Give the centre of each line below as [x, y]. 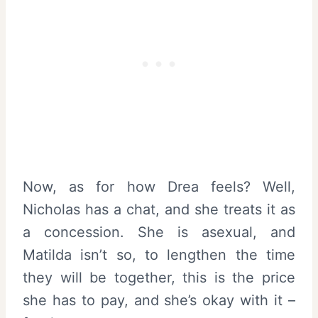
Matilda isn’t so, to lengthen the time [159, 255]
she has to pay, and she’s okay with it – [159, 301]
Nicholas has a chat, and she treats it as [159, 210]
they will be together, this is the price [159, 278]
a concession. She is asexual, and [159, 232]
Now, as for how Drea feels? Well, [159, 187]
